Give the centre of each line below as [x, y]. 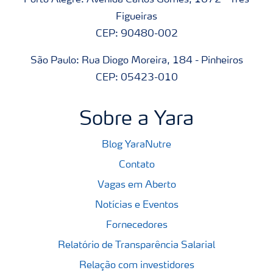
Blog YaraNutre [136, 145]
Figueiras [136, 17]
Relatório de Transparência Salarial [136, 246]
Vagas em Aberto [136, 185]
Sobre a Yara [136, 120]
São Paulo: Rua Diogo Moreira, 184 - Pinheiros [136, 61]
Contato [136, 165]
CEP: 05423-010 [136, 78]
